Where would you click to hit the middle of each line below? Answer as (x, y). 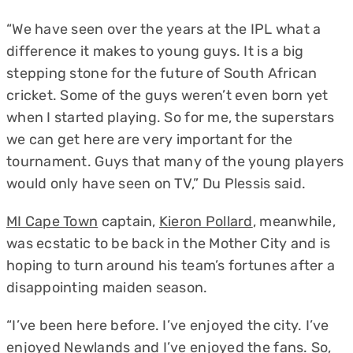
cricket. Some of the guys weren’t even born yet (167, 95)
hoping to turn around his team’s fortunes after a (171, 266)
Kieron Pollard (206, 221)
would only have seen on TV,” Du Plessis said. (156, 184)
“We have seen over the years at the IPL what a (164, 29)
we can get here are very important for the (150, 139)
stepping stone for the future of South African (162, 73)
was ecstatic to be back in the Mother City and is (169, 243)
